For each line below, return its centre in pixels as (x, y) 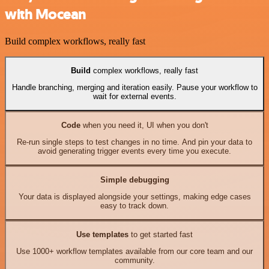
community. (134, 261)
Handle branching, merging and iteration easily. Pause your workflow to (134, 88)
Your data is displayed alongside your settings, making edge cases (134, 197)
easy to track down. (134, 206)
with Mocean (46, 14)
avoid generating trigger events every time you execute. (134, 151)
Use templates (102, 234)
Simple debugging (134, 180)
